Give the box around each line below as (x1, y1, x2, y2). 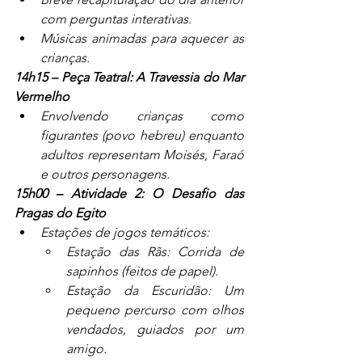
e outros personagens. (40, 166, 170, 183)
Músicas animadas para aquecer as (40, 31, 244, 47)
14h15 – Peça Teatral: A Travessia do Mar (15, 69, 244, 86)
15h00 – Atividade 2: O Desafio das (15, 186, 244, 202)
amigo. (66, 341, 107, 357)
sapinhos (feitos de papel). (66, 263, 218, 280)
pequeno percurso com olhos (66, 302, 244, 318)
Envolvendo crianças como (40, 108, 244, 124)
